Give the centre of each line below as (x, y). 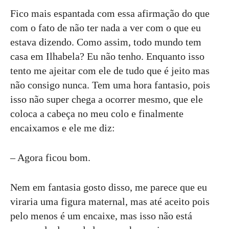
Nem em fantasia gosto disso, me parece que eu (109, 187)
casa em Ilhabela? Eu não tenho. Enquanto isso (107, 56)
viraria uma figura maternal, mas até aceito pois (110, 202)
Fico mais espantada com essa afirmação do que (110, 14)
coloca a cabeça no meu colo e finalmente (97, 114)
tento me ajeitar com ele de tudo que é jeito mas (110, 71)
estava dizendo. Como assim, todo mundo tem (106, 42)
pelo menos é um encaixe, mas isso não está (101, 216)
